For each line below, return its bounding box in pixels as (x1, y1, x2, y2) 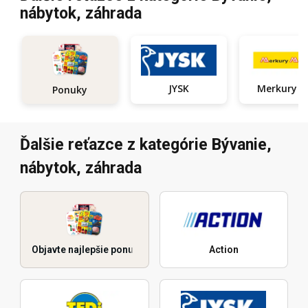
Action (208, 244, 239, 256)
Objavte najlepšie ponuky (32, 244, 144, 256)
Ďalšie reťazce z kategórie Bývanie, (20, 135, 272, 155)
